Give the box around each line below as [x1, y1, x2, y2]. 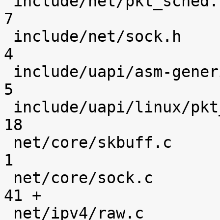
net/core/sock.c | [4, 169, 13, 187]
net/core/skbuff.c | [4, 134, 13, 151]
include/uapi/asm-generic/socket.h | [4, 63, 13, 81]
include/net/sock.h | [4, 27, 13, 45]
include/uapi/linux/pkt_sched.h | [4, 98, 13, 116]
